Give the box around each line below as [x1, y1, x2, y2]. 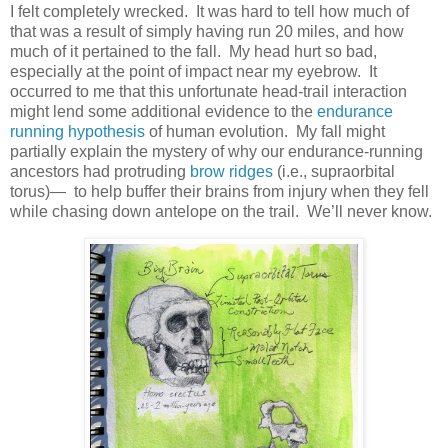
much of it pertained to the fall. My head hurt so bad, [10, 43, 377, 61]
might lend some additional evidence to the [10, 103, 317, 121]
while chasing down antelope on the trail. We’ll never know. [10, 203, 432, 221]
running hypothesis [10, 123, 145, 141]
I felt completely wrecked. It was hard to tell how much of [10, 3, 409, 21]
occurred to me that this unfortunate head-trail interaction [10, 83, 407, 101]
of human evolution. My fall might [145, 123, 385, 141]
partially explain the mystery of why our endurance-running [10, 143, 423, 161]
